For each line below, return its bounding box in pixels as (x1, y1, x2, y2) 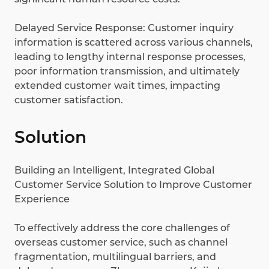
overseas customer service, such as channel (14, 237, 228, 249)
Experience (14, 193, 70, 205)
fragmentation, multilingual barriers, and (14, 251, 216, 263)
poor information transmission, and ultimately (14, 65, 240, 77)
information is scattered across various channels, (14, 37, 253, 49)
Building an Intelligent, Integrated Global (14, 165, 214, 177)
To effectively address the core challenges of (14, 222, 230, 234)
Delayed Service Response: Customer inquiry (14, 22, 234, 34)
